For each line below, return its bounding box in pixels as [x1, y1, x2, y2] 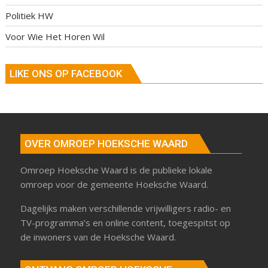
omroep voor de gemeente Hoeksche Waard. [20, 178, 209, 190]
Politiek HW [5, 10, 54, 22]
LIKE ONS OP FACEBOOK [10, 67, 123, 80]
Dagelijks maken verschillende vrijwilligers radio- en [20, 202, 232, 214]
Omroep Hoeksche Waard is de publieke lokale [20, 163, 213, 176]
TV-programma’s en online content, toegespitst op [20, 216, 231, 229]
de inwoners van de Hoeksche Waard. [20, 230, 176, 243]
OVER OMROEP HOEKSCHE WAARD [25, 137, 188, 150]
